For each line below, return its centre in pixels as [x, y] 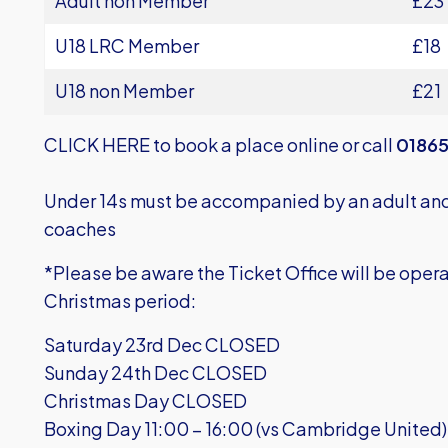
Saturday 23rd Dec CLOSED [162, 344]
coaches [80, 228]
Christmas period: [120, 300]
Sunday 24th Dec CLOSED [155, 372]
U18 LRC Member [127, 45]
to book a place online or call [273, 144]
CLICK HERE [97, 144]
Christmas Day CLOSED [145, 400]
